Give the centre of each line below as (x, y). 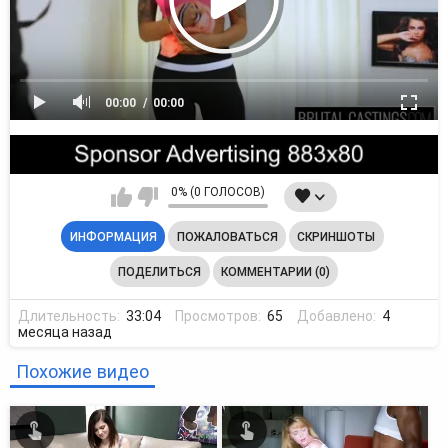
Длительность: (70, 315)
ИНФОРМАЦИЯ (113, 236)
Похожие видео (82, 371)
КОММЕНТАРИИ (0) (275, 271)
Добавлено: (338, 315)
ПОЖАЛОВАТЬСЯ (227, 236)
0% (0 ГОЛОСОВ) (218, 192)
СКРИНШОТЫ (336, 236)
